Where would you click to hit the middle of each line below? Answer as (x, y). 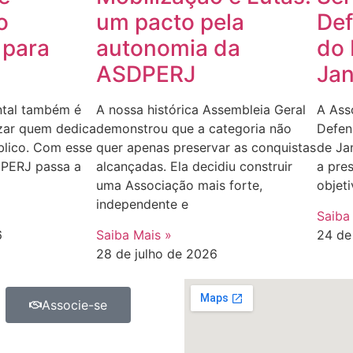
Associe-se (74, 305)
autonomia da (168, 48)
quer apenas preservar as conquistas (206, 148)
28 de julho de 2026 (157, 253)
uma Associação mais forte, (179, 186)
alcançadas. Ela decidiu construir (194, 167)
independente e (142, 204)
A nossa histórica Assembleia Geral (201, 110)
